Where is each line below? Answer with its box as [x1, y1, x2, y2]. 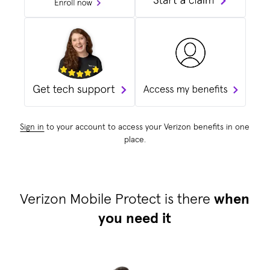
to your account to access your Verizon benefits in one [44, 122, 250, 131]
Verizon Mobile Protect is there [20, 192, 215, 207]
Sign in [20, 122, 45, 131]
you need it [98, 211, 172, 226]
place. [124, 135, 146, 144]
